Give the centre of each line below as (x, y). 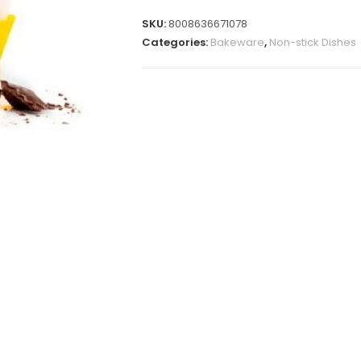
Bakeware (237, 42)
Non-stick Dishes (313, 42)
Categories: (176, 42)
